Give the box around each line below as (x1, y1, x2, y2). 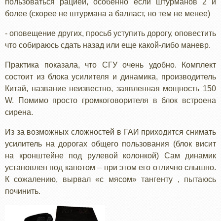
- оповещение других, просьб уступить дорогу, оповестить (5, 29, 216, 37)
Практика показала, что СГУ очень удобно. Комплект (5, 60, 216, 69)
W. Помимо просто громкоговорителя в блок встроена (5, 96, 216, 105)
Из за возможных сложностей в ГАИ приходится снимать (5, 127, 216, 136)
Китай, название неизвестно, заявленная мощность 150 (5, 84, 216, 93)
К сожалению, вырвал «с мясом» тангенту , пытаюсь (5, 175, 216, 184)
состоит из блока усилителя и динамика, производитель (5, 72, 216, 81)
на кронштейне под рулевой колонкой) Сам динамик (5, 151, 216, 160)
